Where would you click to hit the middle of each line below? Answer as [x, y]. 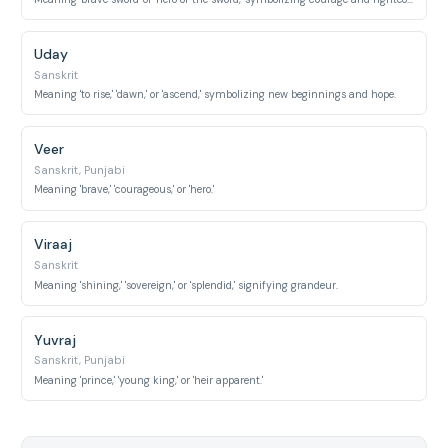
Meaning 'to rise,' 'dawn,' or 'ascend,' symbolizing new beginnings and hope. [215, 94]
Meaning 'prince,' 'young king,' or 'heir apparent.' [149, 380]
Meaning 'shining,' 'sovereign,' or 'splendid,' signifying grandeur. [186, 285]
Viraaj [53, 244]
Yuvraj [55, 339]
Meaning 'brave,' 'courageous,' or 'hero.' [124, 190]
